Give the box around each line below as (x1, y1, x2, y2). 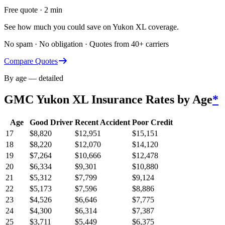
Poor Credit (132, 118, 173, 127)
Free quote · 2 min (4, 6, 62, 15)
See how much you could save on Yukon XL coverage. (4, 23, 179, 32)
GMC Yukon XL (4, 93, 88, 106)
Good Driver (30, 118, 73, 127)
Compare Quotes (4, 57, 58, 66)
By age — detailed (4, 74, 63, 83)
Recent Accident (75, 118, 130, 127)
